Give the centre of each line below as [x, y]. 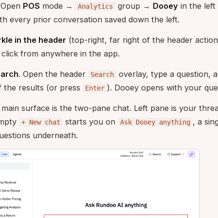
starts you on [90, 121]
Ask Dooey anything [155, 122]
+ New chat [41, 122]
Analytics [95, 6]
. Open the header [53, 74]
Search [102, 74]
